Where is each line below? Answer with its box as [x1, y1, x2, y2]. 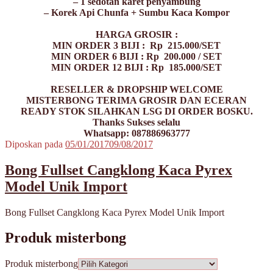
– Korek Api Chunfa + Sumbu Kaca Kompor [43, 7, 230, 18]
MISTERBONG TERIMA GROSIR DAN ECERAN [26, 94, 247, 105]
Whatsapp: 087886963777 [83, 127, 190, 138]
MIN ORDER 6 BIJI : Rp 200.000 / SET [51, 51, 222, 62]
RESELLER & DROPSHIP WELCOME [50, 83, 223, 94]
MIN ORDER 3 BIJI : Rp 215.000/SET [52, 40, 221, 51]
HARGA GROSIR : [95, 29, 178, 40]
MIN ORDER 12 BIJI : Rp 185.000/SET [51, 62, 222, 73]
